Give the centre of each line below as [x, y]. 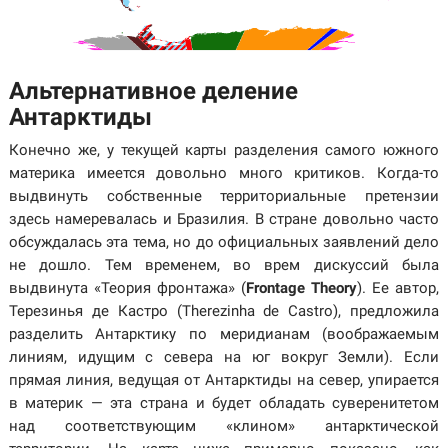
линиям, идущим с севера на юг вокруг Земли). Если [224, 357]
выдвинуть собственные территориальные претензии [224, 196]
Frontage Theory [302, 288]
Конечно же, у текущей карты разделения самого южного [224, 150]
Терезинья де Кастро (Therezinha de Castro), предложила [224, 311]
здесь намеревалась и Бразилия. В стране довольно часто [224, 219]
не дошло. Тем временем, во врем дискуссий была [224, 265]
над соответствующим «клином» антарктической [224, 426]
